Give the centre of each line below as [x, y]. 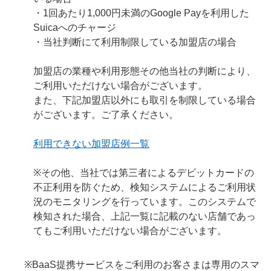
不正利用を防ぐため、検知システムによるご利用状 [145, 187]
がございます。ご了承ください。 [106, 115]
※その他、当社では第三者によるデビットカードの [144, 173]
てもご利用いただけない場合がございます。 [130, 231]
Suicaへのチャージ [75, 28]
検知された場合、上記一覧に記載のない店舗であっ [145, 216]
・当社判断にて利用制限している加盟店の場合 [135, 42]
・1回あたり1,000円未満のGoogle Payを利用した [141, 13]
